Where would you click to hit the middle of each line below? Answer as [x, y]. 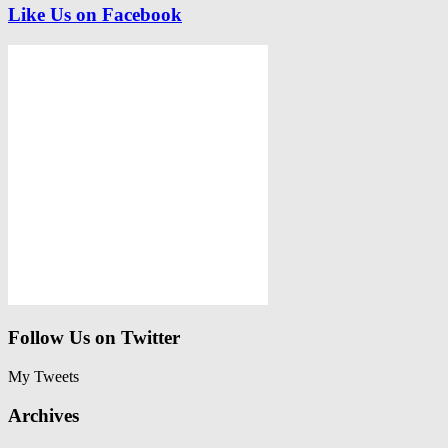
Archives [43, 415]
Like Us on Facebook [95, 14]
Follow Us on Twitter [94, 338]
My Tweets [43, 376]
